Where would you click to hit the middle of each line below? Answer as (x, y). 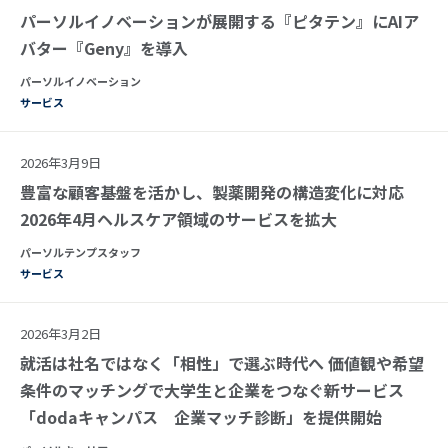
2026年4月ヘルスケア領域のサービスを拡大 (178, 218)
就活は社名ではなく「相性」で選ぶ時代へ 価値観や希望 (222, 362)
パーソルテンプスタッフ (80, 251)
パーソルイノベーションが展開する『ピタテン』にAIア (219, 20)
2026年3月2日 (60, 333)
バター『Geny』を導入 (104, 47)
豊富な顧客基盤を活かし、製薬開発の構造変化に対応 (212, 191)
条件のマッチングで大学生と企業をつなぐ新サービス (212, 389)
